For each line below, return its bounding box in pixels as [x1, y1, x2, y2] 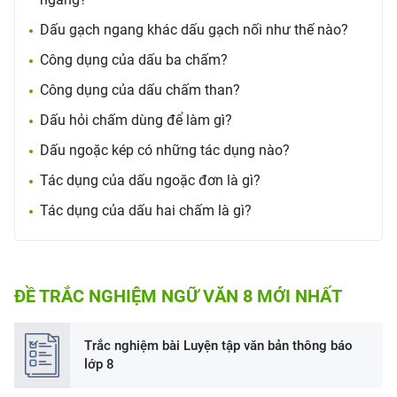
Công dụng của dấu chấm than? [40, 82, 240, 98]
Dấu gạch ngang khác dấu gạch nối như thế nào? [40, 21, 348, 38]
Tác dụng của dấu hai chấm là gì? [40, 202, 252, 219]
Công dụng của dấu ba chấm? [40, 51, 228, 68]
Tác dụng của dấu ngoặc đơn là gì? [40, 172, 261, 189]
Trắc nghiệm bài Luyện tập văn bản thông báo [84, 338, 353, 354]
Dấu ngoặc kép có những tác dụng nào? [40, 142, 290, 159]
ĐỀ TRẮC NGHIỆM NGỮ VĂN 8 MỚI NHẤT [14, 285, 342, 307]
